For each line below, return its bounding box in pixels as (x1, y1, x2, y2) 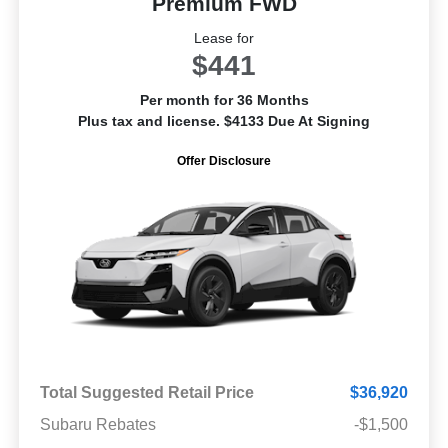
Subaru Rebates (39, 416, 156, 434)
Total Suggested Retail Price (39, 384, 254, 402)
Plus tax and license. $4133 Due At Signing (78, 113, 370, 130)
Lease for (194, 30, 254, 47)
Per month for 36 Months (139, 92, 309, 109)
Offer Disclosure (177, 154, 271, 169)
